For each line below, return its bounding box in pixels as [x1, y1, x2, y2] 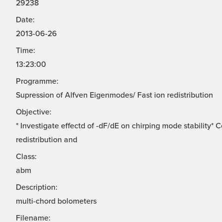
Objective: [16, 107, 52, 117]
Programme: [16, 76, 58, 87]
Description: [16, 182, 57, 193]
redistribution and [16, 135, 77, 145]
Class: [16, 152, 37, 162]
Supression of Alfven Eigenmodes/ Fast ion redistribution [16, 90, 213, 101]
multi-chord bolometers [16, 196, 97, 207]
